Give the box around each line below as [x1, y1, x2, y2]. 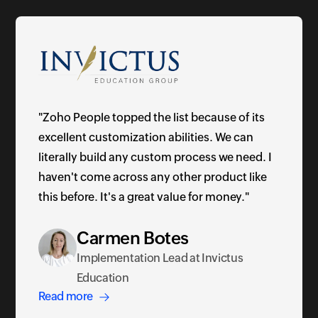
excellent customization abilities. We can [38, 131, 254, 145]
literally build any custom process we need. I [38, 150, 273, 165]
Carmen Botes [77, 229, 189, 248]
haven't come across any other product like [38, 170, 268, 185]
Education [77, 271, 129, 285]
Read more [38, 290, 93, 304]
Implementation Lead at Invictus [77, 251, 243, 265]
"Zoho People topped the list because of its [38, 111, 265, 125]
